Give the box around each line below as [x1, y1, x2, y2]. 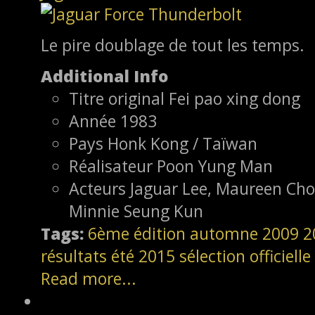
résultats [41, 245, 107, 268]
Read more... [41, 267, 136, 290]
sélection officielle [179, 245, 311, 268]
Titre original [69, 87, 165, 110]
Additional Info [41, 65, 168, 88]
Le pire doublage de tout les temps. [41, 34, 304, 57]
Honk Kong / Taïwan [108, 132, 257, 155]
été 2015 [111, 245, 175, 268]
